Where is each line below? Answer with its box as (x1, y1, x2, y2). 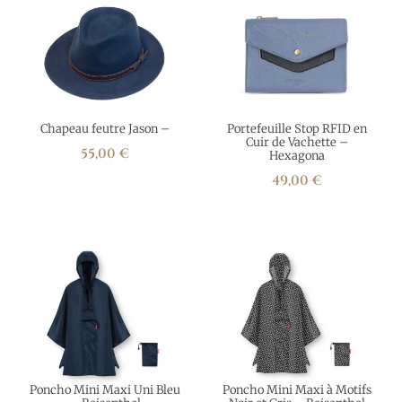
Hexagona (269, 148, 325, 163)
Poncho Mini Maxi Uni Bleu (30, 382, 180, 398)
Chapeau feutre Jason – (40, 121, 170, 136)
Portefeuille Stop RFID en (227, 121, 367, 136)
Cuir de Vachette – (246, 135, 348, 150)
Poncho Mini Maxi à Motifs (223, 382, 371, 398)
